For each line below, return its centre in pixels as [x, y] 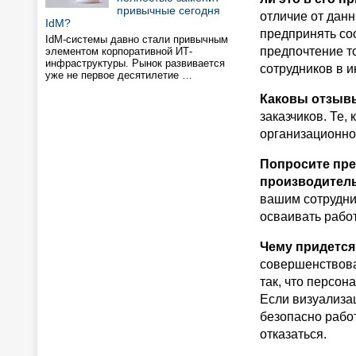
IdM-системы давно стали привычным [137, 39]
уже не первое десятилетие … [119, 75]
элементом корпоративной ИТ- [119, 51]
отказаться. [293, 334]
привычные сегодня [168, 10]
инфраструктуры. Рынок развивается [135, 63]
